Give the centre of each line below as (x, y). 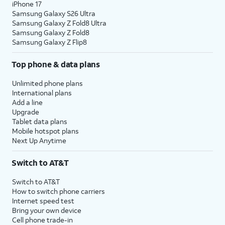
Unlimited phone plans (47, 83)
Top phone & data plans (56, 64)
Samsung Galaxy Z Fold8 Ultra (59, 23)
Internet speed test (43, 200)
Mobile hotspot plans (45, 131)
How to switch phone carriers (59, 191)
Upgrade (26, 111)
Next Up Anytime (39, 140)
